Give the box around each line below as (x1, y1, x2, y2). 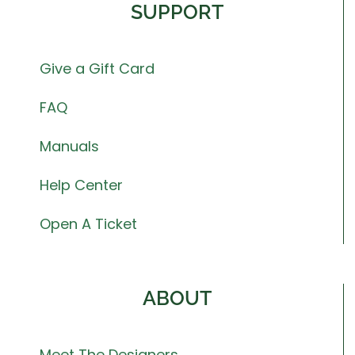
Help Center (40, 174, 123, 195)
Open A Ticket (40, 213, 137, 234)
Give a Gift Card (40, 58, 155, 78)
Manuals (40, 136, 99, 156)
